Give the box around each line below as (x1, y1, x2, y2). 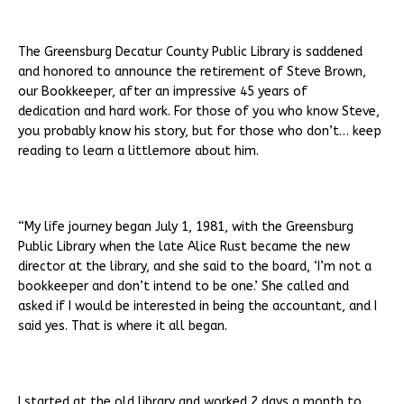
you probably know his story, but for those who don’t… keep (18, 124, 381, 140)
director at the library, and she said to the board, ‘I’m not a (18, 259, 372, 275)
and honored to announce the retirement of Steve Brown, (18, 64, 366, 80)
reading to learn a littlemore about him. (18, 143, 259, 160)
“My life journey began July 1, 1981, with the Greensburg (18, 219, 353, 235)
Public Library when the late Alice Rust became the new (18, 239, 350, 255)
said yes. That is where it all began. (18, 318, 227, 335)
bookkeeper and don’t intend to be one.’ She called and (18, 279, 349, 295)
